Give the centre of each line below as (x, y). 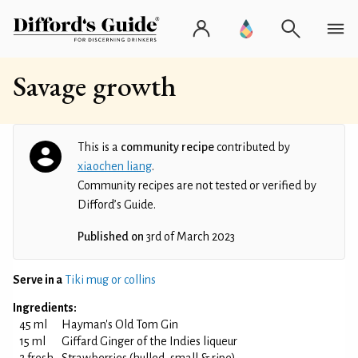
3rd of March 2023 (189, 237)
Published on (111, 237)
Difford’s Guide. (117, 205)
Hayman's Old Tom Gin (120, 324)
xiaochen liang (115, 166)
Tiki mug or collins (110, 280)
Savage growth (95, 86)
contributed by (252, 147)
